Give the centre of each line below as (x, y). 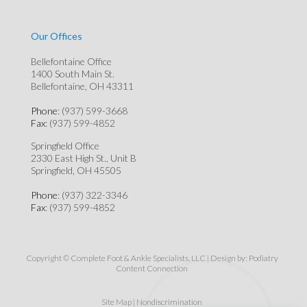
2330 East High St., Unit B (84, 158)
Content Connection (152, 268)
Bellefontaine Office (71, 61)
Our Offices (57, 36)
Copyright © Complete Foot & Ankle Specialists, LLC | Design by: (137, 258)
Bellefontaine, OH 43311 (82, 86)
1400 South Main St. (73, 73)
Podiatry (263, 258)
